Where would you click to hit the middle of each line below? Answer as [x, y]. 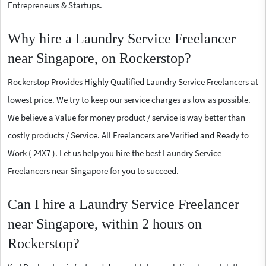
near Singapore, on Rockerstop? [99, 58]
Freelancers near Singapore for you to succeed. [93, 170]
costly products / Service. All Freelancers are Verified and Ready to [128, 135]
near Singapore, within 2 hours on [105, 224]
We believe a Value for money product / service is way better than [126, 117]
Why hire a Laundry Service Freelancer [122, 38]
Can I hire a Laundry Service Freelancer [123, 204]
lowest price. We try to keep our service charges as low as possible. [129, 99]
